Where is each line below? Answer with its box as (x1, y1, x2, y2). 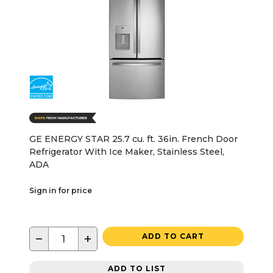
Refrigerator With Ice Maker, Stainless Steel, (29, 146, 224, 158)
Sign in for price (29, 186, 92, 196)
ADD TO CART (142, 232, 204, 241)
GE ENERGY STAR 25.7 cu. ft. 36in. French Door (29, 133, 238, 145)
